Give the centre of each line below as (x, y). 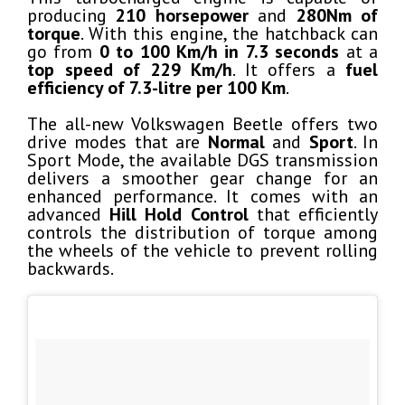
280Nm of (337, 15)
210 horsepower (182, 15)
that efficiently (313, 214)
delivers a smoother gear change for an (202, 178)
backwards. (71, 268)
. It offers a (289, 69)
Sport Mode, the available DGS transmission (202, 160)
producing (72, 15)
